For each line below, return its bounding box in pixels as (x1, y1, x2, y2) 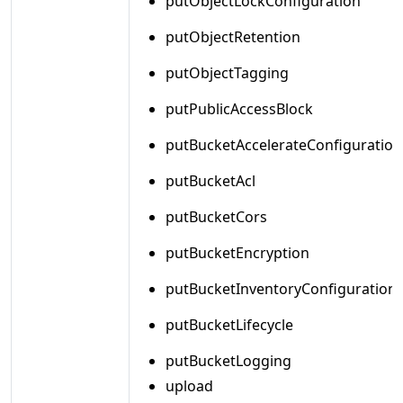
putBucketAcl (166, 171, 255, 191)
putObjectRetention (166, 27, 300, 47)
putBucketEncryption (166, 243, 309, 263)
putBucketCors (166, 207, 267, 227)
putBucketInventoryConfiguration (166, 279, 397, 299)
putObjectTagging (166, 63, 289, 83)
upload (166, 376, 213, 396)
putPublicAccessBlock (166, 99, 313, 119)
